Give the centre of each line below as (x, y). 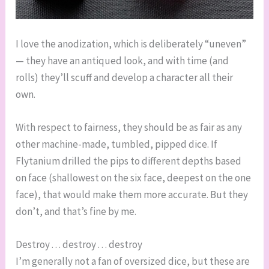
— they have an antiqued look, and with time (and (122, 60)
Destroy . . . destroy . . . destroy (79, 245)
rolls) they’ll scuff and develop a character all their (125, 77)
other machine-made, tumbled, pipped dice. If (117, 144)
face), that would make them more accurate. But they (132, 195)
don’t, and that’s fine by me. (76, 212)
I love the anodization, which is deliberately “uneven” (131, 44)
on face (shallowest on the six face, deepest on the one (134, 178)
